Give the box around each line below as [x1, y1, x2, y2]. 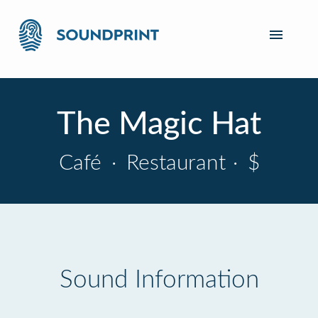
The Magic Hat [57, 109, 261, 141]
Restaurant [120, 153, 226, 174]
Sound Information [59, 268, 259, 292]
